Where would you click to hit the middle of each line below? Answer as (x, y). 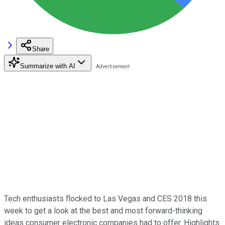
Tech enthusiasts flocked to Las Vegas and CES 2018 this (105, 198)
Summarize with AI (48, 66)
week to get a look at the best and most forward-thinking (103, 210)
